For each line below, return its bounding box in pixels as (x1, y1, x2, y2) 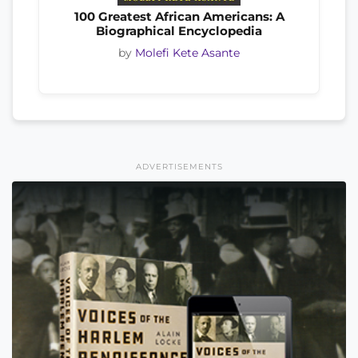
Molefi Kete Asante (135, 46, 240, 59)
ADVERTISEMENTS (135, 161, 223, 172)
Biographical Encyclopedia (96, 23, 262, 39)
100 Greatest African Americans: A (74, 9, 284, 25)
